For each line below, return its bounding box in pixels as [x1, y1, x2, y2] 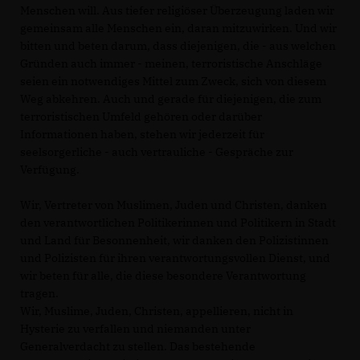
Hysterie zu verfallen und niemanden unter [20, 321, 251, 336]
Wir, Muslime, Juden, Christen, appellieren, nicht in [20, 304, 293, 318]
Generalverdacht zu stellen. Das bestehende [20, 339, 256, 354]
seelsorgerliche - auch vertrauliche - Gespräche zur [20, 145, 293, 159]
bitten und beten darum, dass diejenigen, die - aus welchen [20, 39, 336, 53]
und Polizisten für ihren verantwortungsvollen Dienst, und [20, 251, 330, 265]
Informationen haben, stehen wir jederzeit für [20, 127, 264, 141]
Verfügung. [20, 162, 80, 177]
